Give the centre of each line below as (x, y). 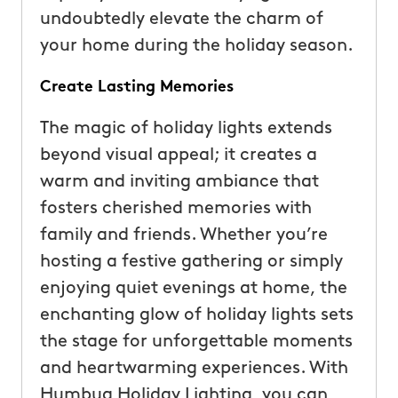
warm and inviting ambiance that (179, 182)
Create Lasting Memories (136, 87)
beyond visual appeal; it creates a (178, 155)
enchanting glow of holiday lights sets (196, 315)
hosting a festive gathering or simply (191, 262)
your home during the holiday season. (196, 46)
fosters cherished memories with (175, 208)
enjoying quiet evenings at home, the (193, 288)
